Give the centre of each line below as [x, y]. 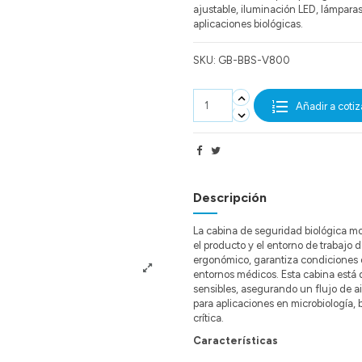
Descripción [230, 198]
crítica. [208, 318]
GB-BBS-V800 [254, 61]
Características [236, 341]
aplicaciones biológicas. [248, 24]
